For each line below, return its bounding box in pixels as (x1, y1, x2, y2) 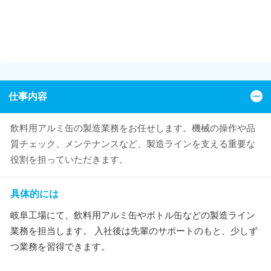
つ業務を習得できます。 (10, 241, 110, 252)
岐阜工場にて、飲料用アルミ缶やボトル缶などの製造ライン (10, 210, 255, 220)
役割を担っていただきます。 (10, 154, 128, 165)
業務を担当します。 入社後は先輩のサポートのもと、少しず (10, 226, 258, 236)
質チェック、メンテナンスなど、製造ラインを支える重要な (10, 139, 255, 149)
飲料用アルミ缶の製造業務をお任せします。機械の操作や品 (10, 123, 255, 133)
